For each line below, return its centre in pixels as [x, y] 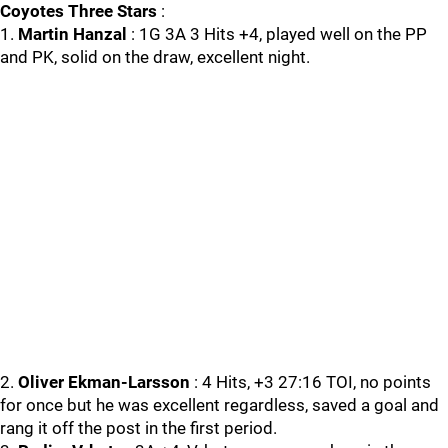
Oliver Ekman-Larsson [104, 382]
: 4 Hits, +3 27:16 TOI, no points [310, 382]
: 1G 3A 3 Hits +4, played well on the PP [277, 34]
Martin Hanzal [72, 34]
